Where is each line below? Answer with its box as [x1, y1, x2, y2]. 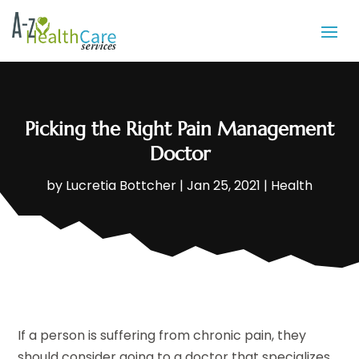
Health [271, 176, 313, 196]
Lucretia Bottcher [66, 176, 176, 196]
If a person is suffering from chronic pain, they [18, 326, 307, 345]
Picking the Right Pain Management [25, 117, 334, 142]
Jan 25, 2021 [187, 176, 260, 196]
